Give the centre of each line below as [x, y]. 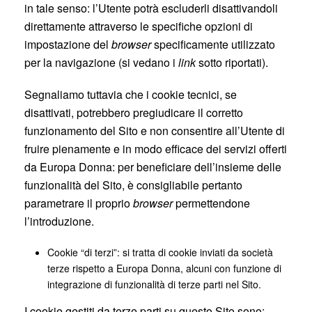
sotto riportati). [232, 62]
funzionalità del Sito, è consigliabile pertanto [133, 185]
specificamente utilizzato [213, 44]
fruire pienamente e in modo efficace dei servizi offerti [156, 149]
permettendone [213, 203]
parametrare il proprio [79, 203]
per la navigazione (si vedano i [101, 62]
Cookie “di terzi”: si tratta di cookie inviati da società [160, 252]
